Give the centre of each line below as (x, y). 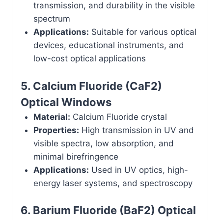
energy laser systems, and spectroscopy (113, 183)
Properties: (56, 130)
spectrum (52, 19)
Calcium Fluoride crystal (118, 117)
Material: (52, 117)
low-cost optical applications (89, 59)
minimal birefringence (76, 156)
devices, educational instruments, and (109, 45)
